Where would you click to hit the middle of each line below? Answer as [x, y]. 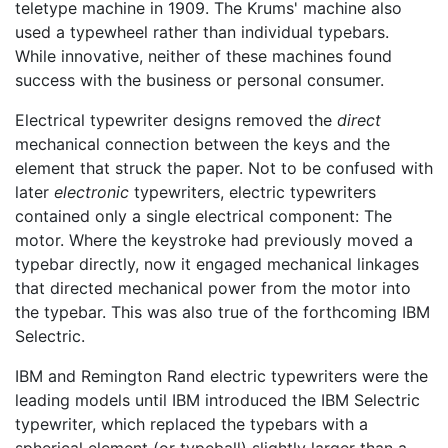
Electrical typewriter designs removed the [176, 119]
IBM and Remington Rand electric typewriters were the [221, 375]
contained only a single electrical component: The [203, 215]
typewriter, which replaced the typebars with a [191, 423]
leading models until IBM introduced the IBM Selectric [217, 399]
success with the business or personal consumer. [199, 79]
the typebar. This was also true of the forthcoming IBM [222, 311]
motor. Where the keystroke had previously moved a [214, 239]
